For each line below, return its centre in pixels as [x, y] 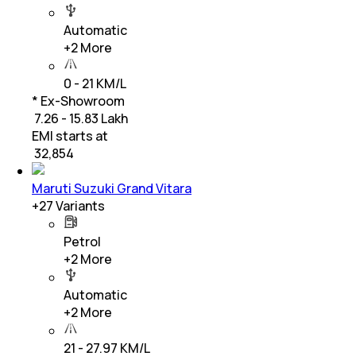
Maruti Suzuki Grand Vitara [112, 189]
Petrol [82, 242]
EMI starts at [70, 136]
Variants [79, 206]
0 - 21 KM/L [95, 84]
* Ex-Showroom [78, 101]
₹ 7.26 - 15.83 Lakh [80, 119]
